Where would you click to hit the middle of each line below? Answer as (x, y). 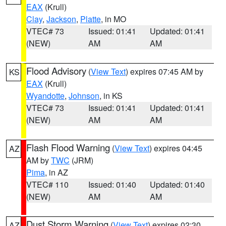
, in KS (111, 96)
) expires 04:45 (176, 148)
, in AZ (56, 172)
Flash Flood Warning (68, 147)
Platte (91, 19)
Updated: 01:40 (178, 184)
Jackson (61, 19)
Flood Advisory (56, 71)
